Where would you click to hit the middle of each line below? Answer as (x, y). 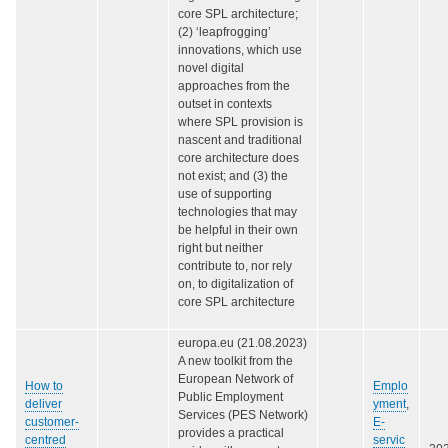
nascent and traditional (240, 140)
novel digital (211, 68)
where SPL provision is (240, 122)
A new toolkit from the (235, 361)
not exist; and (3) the (233, 176)
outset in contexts (225, 104)
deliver (43, 404)
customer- (52, 422)
